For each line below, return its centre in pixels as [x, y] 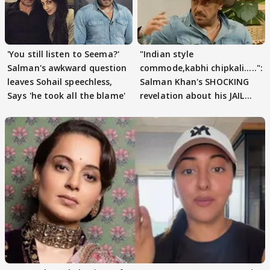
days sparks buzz [177, 109]
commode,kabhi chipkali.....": [201, 67]
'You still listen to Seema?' [63, 54]
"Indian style [167, 54]
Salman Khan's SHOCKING [195, 81]
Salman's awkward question [67, 67]
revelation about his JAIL [192, 95]
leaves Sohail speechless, [60, 81]
